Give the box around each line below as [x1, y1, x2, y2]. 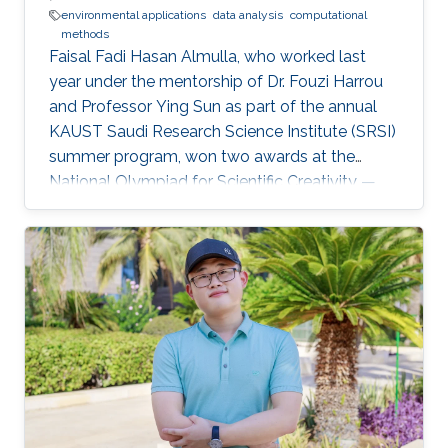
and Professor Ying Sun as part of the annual [49, 97, 377, 116]
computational [290, 8, 367, 22]
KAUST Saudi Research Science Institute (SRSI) [49, 122, 396, 141]
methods [61, 27, 109, 41]
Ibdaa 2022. [49, 197, 135, 216]
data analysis [213, 8, 283, 22]
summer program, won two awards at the [49, 147, 355, 166]
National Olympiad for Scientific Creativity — [49, 172, 376, 191]
